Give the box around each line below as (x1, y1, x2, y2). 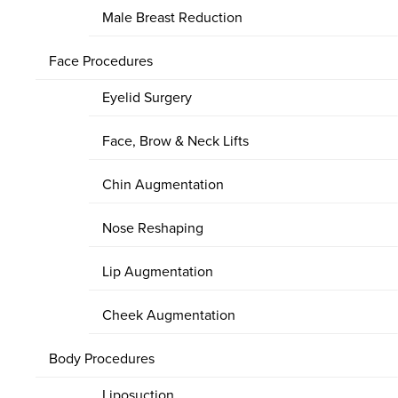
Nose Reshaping (102, 219, 203, 237)
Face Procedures (49, 52, 153, 70)
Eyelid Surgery (102, 88, 192, 107)
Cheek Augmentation (102, 306, 235, 324)
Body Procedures (49, 349, 155, 368)
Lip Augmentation (102, 262, 213, 281)
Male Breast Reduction (102, 8, 243, 27)
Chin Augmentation (102, 175, 224, 194)
